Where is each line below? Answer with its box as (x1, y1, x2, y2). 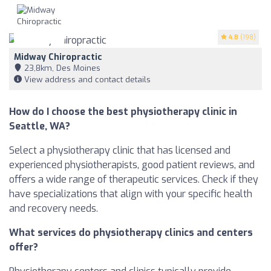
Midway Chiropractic (14, 51, 102, 63)
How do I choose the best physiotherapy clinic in (9, 105, 237, 118)
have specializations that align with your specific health (9, 187, 252, 200)
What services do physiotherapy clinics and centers (9, 226, 253, 239)
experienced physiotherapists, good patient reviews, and (9, 158, 255, 171)
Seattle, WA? (9, 119, 70, 132)
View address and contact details (22, 74, 151, 85)
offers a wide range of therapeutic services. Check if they (9, 172, 258, 186)
